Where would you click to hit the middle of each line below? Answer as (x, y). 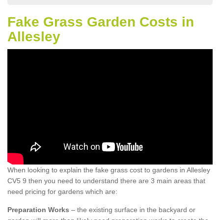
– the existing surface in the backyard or (132, 210)
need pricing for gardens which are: (62, 192)
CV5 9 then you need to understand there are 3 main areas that (106, 181)
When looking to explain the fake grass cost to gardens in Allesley (109, 170)
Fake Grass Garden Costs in (101, 22)
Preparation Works (38, 210)
